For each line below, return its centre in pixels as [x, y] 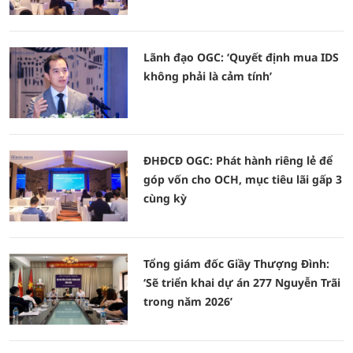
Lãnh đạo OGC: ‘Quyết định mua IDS [241, 57]
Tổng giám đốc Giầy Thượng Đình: [236, 264]
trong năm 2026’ [188, 301]
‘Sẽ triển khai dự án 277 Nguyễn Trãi [242, 282]
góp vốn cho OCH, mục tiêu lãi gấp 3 [243, 179]
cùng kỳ [165, 198]
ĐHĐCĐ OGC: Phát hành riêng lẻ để [238, 160]
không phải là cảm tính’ [208, 76]
